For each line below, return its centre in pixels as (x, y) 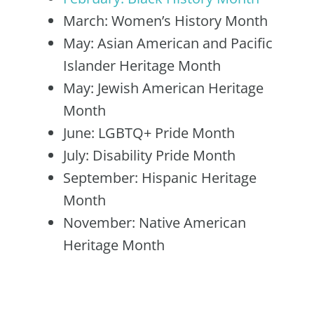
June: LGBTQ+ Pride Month (149, 133)
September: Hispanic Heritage (160, 178)
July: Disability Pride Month (149, 155)
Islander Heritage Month (142, 66)
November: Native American (155, 223)
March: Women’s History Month (165, 21)
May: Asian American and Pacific (168, 43)
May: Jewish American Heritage (163, 88)
